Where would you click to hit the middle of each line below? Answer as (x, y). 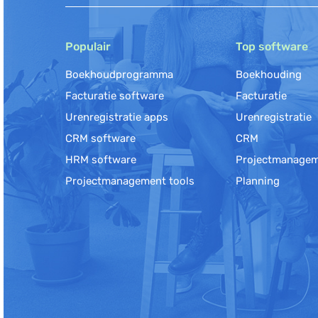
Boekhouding (269, 75)
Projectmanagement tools (130, 181)
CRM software (100, 138)
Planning (258, 181)
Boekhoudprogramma (119, 75)
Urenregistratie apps (117, 117)
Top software (272, 46)
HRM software (101, 160)
